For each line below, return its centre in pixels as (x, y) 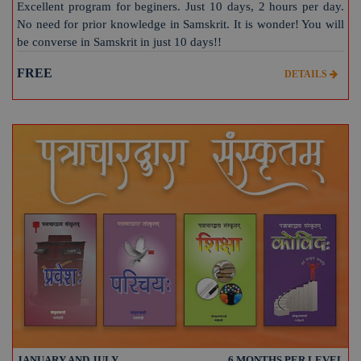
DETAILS (307, 75)
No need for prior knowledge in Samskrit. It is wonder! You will (180, 25)
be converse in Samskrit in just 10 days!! (119, 42)
